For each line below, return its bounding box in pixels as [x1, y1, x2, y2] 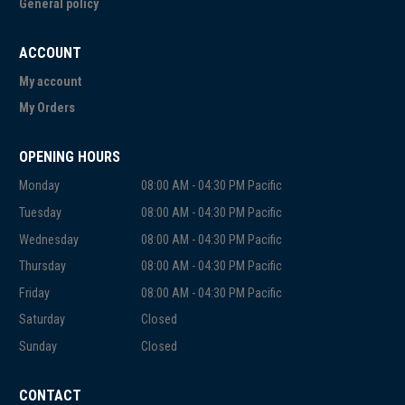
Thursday [19, 259, 66, 275]
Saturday [19, 312, 65, 328]
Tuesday [19, 204, 61, 221]
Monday [19, 178, 60, 194]
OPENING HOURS [19, 148, 120, 166]
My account [19, 73, 82, 89]
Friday [19, 285, 50, 301]
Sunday [19, 339, 57, 355]
